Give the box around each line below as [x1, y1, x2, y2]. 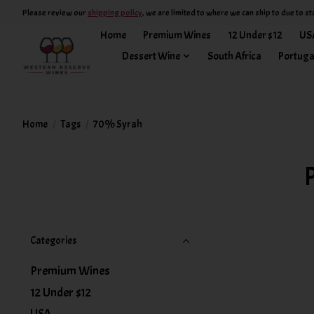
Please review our [22, 6, 88, 18]
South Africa [207, 48, 261, 63]
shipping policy [88, 6, 142, 18]
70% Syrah [93, 117, 142, 131]
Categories [30, 234, 76, 248]
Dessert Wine [122, 48, 181, 63]
